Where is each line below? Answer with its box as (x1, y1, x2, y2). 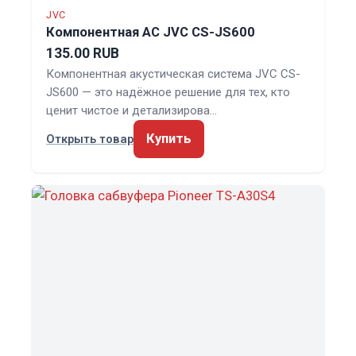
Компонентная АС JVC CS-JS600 (46, 24, 255, 40)
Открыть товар (46, 131, 133, 146)
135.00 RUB (46, 44, 119, 61)
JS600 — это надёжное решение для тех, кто (46, 84, 290, 99)
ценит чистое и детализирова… (46, 103, 217, 118)
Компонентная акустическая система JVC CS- (46, 66, 300, 81)
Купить (146, 130, 192, 146)
